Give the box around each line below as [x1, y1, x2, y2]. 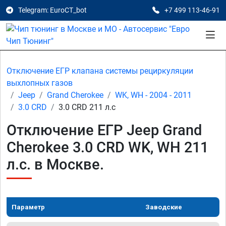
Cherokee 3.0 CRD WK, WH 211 [7, 139, 208, 156]
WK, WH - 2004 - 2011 [115, 90, 192, 100]
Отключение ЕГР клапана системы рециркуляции [7, 66, 193, 76]
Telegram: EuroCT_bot [18, 6, 87, 14]
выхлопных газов [7, 78, 73, 88]
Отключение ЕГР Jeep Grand [7, 122, 202, 139]
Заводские [145, 203, 182, 211]
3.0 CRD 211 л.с [59, 102, 116, 112]
